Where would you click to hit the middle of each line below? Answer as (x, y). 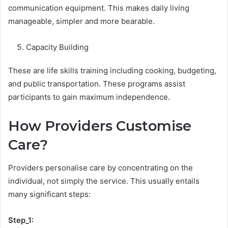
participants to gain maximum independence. (89, 97)
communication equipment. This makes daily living (99, 8)
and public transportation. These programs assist (97, 84)
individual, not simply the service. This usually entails (104, 181)
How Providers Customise (100, 126)
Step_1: (21, 220)
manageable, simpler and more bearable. (82, 21)
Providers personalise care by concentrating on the (101, 167)
